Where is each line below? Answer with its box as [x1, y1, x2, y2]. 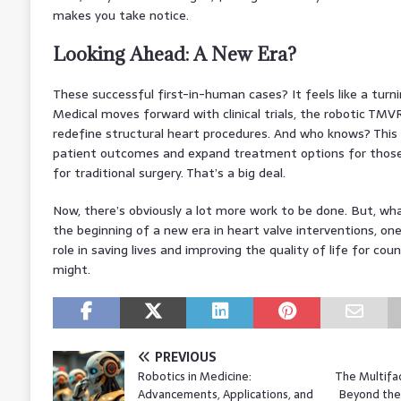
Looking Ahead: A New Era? [52, 41, 296, 66]
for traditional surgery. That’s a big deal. [52, 162, 286, 183]
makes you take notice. [52, 4, 189, 25]
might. [52, 259, 90, 279]
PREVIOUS [154, 346, 217, 367]
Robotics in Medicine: [137, 366, 252, 386]
